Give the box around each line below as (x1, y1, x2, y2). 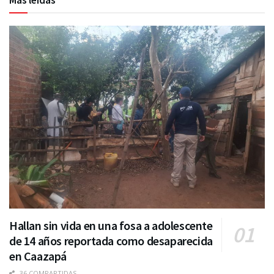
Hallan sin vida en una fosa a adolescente (9, 218, 213, 234)
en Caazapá (9, 248, 67, 264)
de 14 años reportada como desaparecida (9, 233, 213, 249)
